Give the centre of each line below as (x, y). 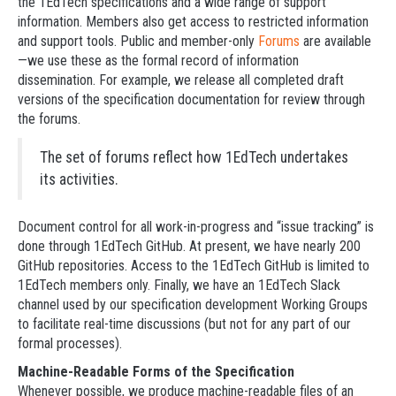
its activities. (79, 179)
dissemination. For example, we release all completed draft (181, 80)
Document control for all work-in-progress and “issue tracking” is (196, 227)
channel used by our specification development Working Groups (193, 305)
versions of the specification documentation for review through (191, 99)
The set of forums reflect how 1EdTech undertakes (194, 157)
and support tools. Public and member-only (138, 41)
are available (335, 41)
